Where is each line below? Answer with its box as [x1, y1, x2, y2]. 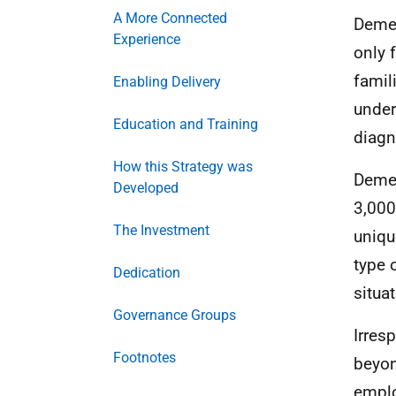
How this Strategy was [113, 158, 253, 175]
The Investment [113, 222, 209, 239]
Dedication [113, 264, 180, 281]
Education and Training [113, 116, 258, 133]
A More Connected [113, 10, 227, 27]
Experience [113, 31, 180, 48]
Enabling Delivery [113, 73, 221, 90]
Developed [113, 179, 179, 196]
